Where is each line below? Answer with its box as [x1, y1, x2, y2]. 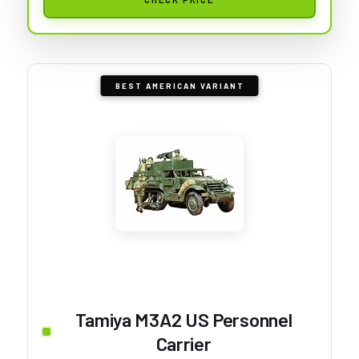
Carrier [155, 331, 212, 355]
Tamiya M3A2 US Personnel [75, 307, 292, 331]
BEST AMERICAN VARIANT [115, 80, 244, 91]
